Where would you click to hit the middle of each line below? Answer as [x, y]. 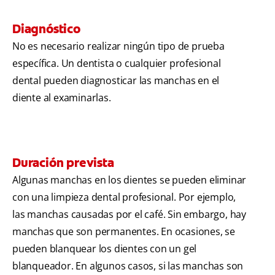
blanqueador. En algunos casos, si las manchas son [128, 266]
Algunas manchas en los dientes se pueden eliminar [130, 180]
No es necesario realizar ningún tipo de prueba [118, 46]
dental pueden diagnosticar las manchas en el [116, 81]
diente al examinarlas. [62, 98]
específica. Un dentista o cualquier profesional [117, 64]
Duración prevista [63, 163]
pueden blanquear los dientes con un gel [105, 249]
